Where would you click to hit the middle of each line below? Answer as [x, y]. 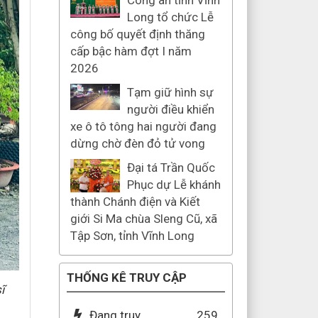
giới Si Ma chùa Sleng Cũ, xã [143, 219]
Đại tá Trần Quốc [171, 168]
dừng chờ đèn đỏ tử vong [137, 143]
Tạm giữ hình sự [170, 92]
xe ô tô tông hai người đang [143, 126]
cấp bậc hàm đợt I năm [131, 51]
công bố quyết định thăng [137, 34]
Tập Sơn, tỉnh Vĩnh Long [132, 236]
